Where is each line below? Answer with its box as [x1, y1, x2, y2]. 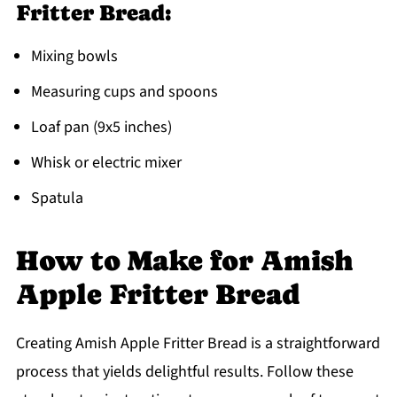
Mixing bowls [30, 45, 118, 68]
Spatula [30, 187, 83, 210]
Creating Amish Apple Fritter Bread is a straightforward [15, 332, 380, 355]
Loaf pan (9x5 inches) [30, 116, 172, 139]
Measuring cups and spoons [30, 81, 218, 104]
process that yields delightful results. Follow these [15, 361, 354, 384]
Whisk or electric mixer [30, 152, 182, 175]
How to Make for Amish [15, 245, 354, 277]
